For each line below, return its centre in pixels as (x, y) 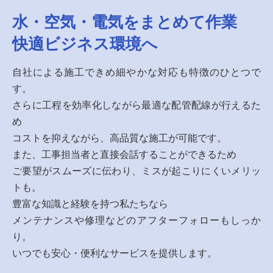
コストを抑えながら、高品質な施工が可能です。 (119, 138)
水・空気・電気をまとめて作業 (125, 22)
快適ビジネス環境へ (85, 44)
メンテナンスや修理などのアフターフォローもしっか (136, 220)
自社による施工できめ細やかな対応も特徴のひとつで (136, 72)
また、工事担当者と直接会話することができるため (124, 154)
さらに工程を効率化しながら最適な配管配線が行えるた (136, 105)
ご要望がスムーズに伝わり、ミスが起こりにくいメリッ (136, 171)
